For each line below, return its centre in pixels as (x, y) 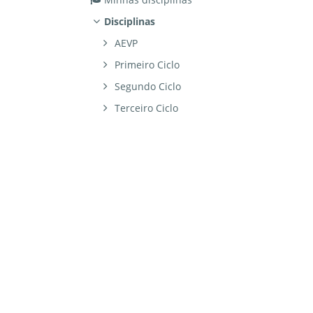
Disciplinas (129, 22)
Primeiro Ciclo (147, 65)
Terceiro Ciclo (147, 108)
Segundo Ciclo (148, 87)
